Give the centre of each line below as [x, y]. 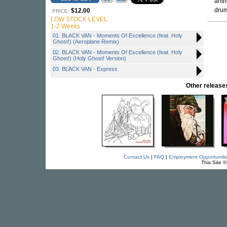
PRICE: [61, 11]
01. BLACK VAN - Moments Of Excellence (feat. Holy [118, 35]
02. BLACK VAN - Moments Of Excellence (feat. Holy [118, 52]
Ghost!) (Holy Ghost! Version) [89, 58]
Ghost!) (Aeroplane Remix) [86, 42]
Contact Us [136, 157]
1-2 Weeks [65, 26]
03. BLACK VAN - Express [85, 69]
